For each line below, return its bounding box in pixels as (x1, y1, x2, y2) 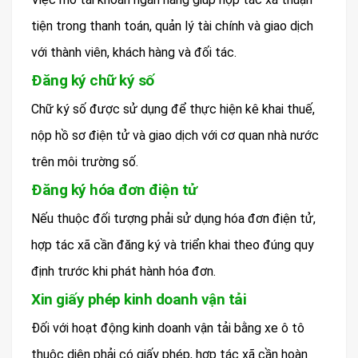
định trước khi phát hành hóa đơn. (31, 263, 216, 279)
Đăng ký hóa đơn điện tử (31, 180, 197, 199)
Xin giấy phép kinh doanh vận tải (31, 289, 246, 308)
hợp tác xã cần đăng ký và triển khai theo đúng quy (31, 237, 314, 253)
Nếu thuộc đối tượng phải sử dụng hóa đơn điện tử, (31, 210, 316, 226)
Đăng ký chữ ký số (31, 70, 154, 89)
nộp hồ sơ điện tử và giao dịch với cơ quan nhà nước (31, 127, 319, 143)
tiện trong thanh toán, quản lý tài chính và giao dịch (31, 18, 313, 34)
